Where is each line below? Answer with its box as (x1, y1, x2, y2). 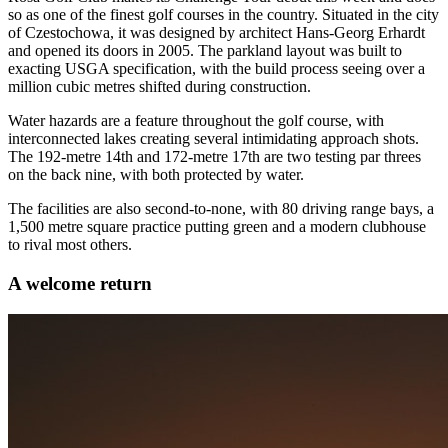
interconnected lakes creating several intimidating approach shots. (8, 130, 419, 148)
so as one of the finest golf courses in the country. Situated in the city (8, 6, 439, 24)
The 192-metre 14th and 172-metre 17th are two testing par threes (8, 148, 421, 166)
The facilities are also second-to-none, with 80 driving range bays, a (8, 200, 434, 218)
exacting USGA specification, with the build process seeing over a (8, 60, 425, 78)
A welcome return (8, 272, 152, 294)
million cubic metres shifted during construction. (8, 78, 311, 96)
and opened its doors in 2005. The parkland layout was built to (8, 42, 402, 60)
